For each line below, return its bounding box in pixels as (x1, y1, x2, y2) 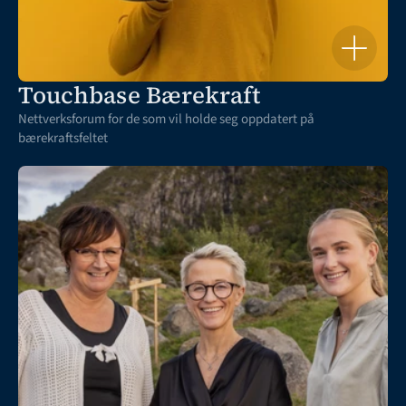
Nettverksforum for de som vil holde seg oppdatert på (18, 110, 314, 129)
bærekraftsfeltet (18, 129, 108, 148)
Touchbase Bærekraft (18, 79, 261, 111)
